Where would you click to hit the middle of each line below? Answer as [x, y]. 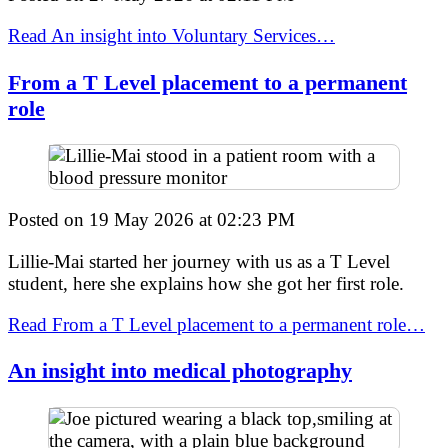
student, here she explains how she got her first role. [206, 283]
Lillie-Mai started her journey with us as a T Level [199, 261]
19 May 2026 [141, 220]
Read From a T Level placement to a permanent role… [216, 324]
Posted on [48, 220]
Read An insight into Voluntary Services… [171, 36]
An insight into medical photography [180, 371]
